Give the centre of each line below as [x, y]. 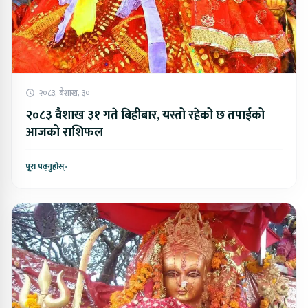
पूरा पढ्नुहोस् [45, 166]
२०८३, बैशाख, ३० [65, 92]
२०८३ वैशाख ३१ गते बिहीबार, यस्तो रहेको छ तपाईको [145, 115]
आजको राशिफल [64, 132]
